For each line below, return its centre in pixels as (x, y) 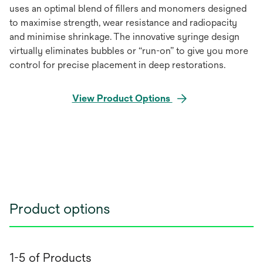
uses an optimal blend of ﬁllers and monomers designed (128, 9)
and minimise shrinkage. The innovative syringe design (124, 37)
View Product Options (122, 98)
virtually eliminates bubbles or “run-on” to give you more (129, 51)
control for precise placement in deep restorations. (117, 65)
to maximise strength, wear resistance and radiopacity (123, 23)
